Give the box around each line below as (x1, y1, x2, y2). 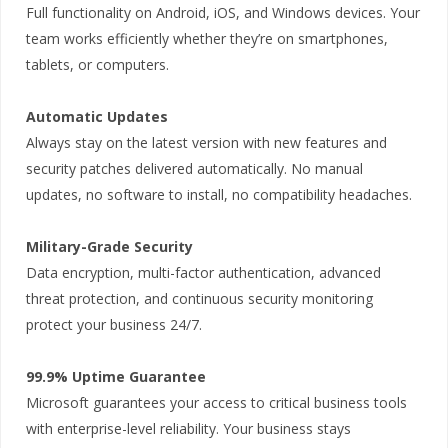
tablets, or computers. (26, 54, 169, 74)
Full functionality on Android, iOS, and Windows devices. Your (26, 2, 420, 22)
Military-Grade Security (26, 236, 193, 256)
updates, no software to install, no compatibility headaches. (26, 184, 412, 204)
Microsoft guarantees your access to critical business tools (26, 392, 407, 412)
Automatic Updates (26, 106, 168, 126)
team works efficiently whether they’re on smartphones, (26, 28, 388, 48)
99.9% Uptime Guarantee (26, 366, 206, 386)
